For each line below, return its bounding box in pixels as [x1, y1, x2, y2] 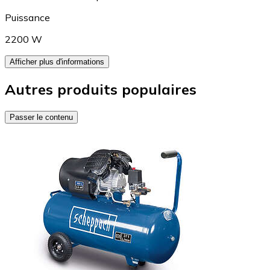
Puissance [5, 11, 50, 24]
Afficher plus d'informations [10, 57, 104, 67]
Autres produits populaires [5, 80, 196, 99]
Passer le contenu [10, 112, 73, 122]
